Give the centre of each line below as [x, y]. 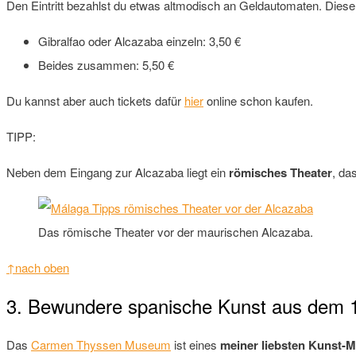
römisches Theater [281, 172]
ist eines [195, 345]
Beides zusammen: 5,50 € [106, 64]
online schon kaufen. [258, 100]
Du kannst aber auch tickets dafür [95, 100]
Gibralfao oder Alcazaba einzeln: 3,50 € [139, 41]
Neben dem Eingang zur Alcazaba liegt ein [118, 172]
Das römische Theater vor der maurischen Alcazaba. [176, 231]
